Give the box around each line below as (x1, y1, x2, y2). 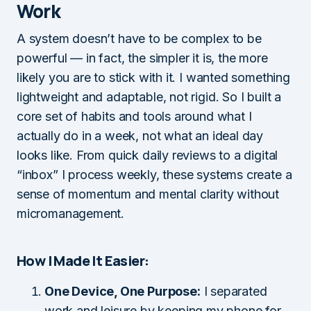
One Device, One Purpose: (44, 283, 201, 299)
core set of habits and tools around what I (17, 108, 252, 124)
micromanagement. (17, 205, 125, 221)
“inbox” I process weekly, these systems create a (17, 167, 292, 182)
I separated (200, 283, 267, 299)
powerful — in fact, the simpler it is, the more (17, 50, 268, 65)
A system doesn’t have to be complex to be (17, 31, 262, 46)
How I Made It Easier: (17, 251, 149, 270)
